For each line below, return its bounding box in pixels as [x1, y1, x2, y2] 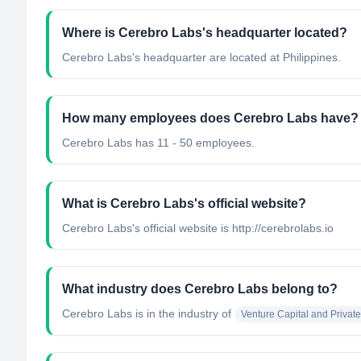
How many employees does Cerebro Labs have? [62, 111, 359, 125]
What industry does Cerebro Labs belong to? [62, 282, 338, 296]
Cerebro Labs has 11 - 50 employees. [62, 136, 255, 149]
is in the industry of [132, 307, 231, 320]
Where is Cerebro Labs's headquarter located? [62, 26, 347, 39]
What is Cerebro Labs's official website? [62, 197, 306, 210]
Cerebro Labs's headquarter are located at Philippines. [62, 51, 341, 64]
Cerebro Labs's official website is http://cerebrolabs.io [62, 222, 334, 234]
